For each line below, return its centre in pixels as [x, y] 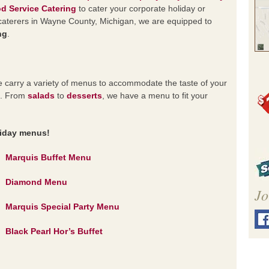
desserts [84, 95]
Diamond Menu [36, 182]
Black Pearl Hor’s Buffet [54, 231]
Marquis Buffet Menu [48, 157]
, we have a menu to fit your [155, 95]
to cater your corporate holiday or [142, 8]
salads [41, 95]
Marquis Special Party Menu [62, 207]
